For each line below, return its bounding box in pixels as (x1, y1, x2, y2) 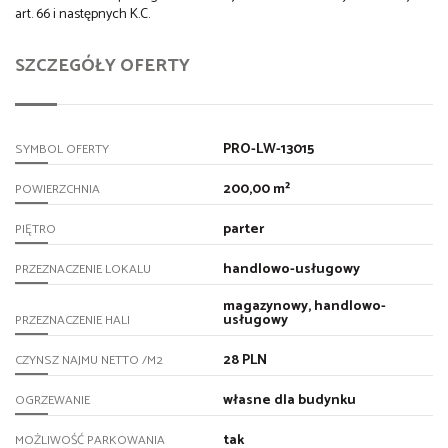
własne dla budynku (222, 388, 356, 412)
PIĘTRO (15, 218, 56, 240)
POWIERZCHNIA (15, 178, 100, 200)
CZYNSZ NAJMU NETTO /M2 (15, 349, 163, 371)
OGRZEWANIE (15, 389, 90, 411)
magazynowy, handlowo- (222, 294, 386, 318)
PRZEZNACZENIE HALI (15, 309, 130, 331)
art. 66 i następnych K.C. (15, 3, 150, 27)
